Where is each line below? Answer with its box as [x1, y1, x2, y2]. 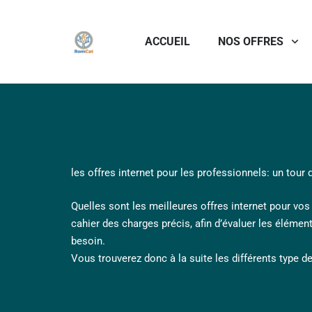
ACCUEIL [144, 35, 190, 48]
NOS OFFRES [217, 35, 283, 48]
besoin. [71, 234, 105, 247]
